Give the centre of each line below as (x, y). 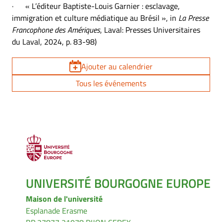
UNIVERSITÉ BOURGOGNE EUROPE (118, 184)
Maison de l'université (64, 199)
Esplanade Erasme (56, 211)
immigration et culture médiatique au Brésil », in (95, 18)
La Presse (194, 18)
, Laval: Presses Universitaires (150, 30)
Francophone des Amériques (56, 30)
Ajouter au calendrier (117, 66)
